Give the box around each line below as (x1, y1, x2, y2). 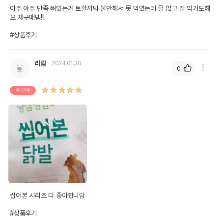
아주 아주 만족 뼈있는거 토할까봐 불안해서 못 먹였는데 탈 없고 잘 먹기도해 (10, 4, 210, 12)
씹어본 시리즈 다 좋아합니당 (10, 192, 85, 199)
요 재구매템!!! (10, 13, 45, 21)
